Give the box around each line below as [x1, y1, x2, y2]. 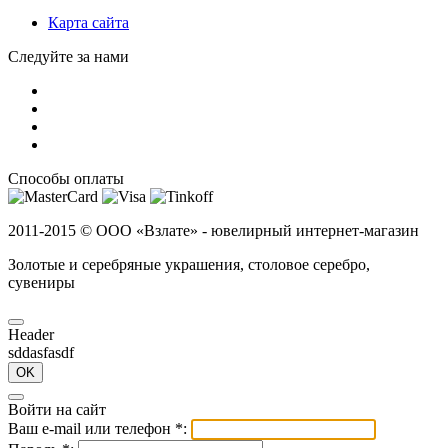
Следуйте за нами [8, 47, 129, 65]
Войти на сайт [8, 400, 106, 418]
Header [8, 325, 54, 343]
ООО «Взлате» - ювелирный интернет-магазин [92, 221, 419, 239]
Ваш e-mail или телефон [8, 419, 171, 437]
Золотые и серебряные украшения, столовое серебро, [8, 255, 370, 273]
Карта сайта [48, 13, 129, 31]
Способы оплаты [8, 169, 124, 187]
